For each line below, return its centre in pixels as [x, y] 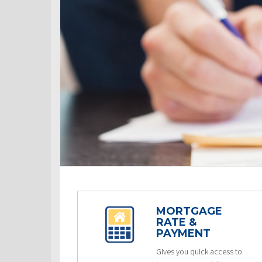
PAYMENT [184, 233]
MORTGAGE [189, 211]
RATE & [177, 222]
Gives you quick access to [199, 251]
